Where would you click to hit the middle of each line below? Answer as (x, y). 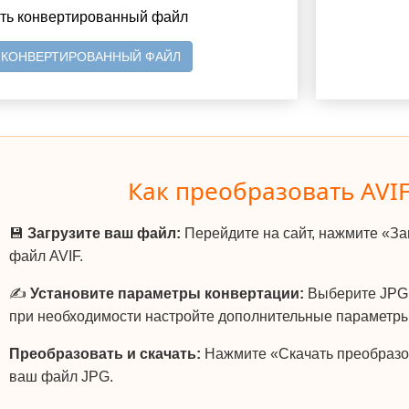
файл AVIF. (46, 257)
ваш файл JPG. (61, 377)
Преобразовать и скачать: (105, 354)
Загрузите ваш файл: (104, 234)
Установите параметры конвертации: (167, 294)
